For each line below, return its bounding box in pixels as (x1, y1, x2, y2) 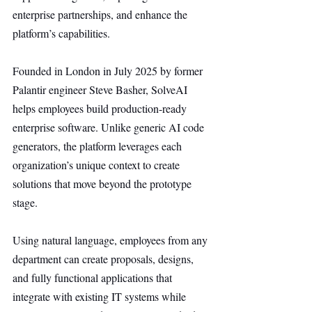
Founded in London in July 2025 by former (13, 63, 205, 78)
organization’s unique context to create (13, 157, 182, 172)
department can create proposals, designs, (13, 251, 196, 266)
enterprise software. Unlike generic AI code (13, 120, 207, 134)
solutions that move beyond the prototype (13, 176, 194, 191)
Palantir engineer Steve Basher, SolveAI (13, 82, 190, 97)
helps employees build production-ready (13, 101, 189, 116)
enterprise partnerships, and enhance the (13, 7, 190, 22)
